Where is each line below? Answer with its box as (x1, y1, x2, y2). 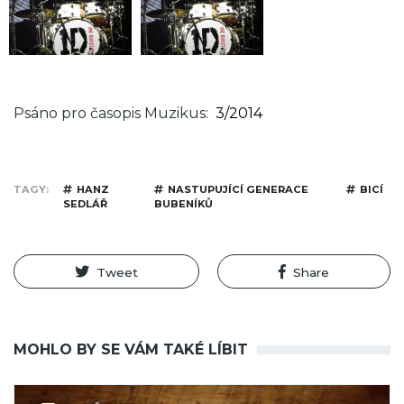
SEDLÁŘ (63, 197, 107, 211)
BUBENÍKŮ (153, 197, 213, 211)
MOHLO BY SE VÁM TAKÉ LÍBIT (14, 341, 248, 359)
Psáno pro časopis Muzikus (14, 105, 206, 123)
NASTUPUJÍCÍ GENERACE (167, 183, 308, 197)
